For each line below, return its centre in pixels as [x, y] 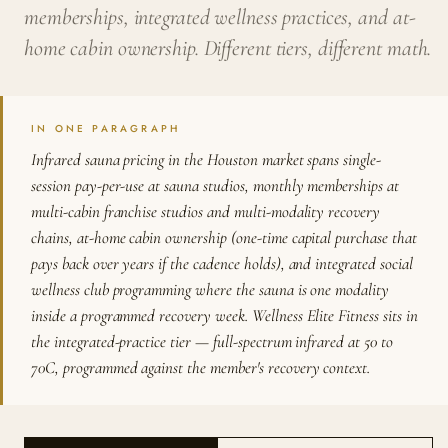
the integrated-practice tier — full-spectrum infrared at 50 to [212, 341]
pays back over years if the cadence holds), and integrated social [222, 263]
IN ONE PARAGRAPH [106, 128]
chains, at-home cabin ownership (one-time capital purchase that [224, 237]
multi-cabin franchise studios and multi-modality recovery [206, 211]
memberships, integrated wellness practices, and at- [220, 17]
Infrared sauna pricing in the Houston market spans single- [206, 159]
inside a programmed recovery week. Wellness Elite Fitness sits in [224, 315]
